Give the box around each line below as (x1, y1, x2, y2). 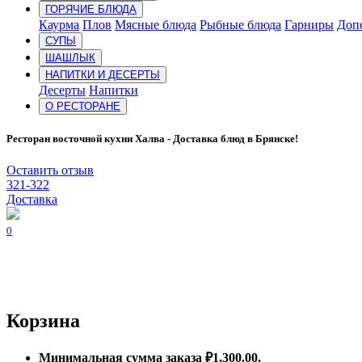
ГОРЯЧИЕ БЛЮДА (45, 2, 137, 15)
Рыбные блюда (200, 17, 281, 32)
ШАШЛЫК (45, 51, 95, 64)
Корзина (6, 309, 80, 331)
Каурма (39, 17, 79, 32)
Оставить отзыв (6, 163, 94, 178)
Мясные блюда (115, 17, 196, 32)
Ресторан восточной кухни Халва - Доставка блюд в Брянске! (6, 132, 298, 145)
